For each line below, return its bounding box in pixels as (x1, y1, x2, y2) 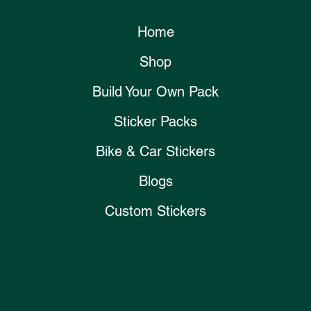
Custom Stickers (105, 203, 206, 220)
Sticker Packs (114, 113, 197, 131)
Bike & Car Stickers (96, 143, 215, 160)
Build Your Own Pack (92, 83, 219, 101)
